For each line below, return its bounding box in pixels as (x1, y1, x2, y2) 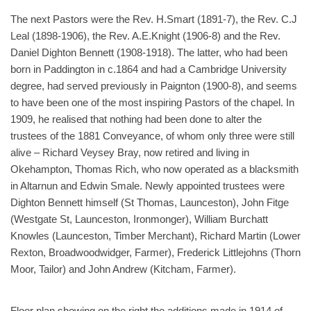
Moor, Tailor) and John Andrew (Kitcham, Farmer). (10, 263, 236, 275)
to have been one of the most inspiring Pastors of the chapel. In (10, 96, 294, 108)
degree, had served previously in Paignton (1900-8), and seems (10, 80, 297, 92)
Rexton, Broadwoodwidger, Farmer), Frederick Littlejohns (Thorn (10, 246, 301, 258)
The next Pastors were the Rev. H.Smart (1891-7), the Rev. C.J (10, 13, 297, 25)
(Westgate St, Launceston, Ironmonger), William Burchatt (10, 213, 268, 225)
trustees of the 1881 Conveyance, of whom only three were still (10, 130, 294, 142)
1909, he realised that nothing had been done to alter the (10, 113, 262, 125)
